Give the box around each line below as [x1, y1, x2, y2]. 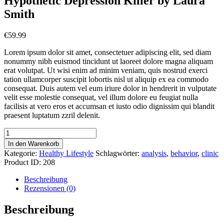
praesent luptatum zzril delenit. [4, 110, 100, 119]
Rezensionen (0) [24, 183, 75, 192]
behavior [170, 148, 197, 157]
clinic [201, 148, 218, 157]
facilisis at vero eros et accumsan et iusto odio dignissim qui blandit [4, 101, 214, 110]
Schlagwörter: [95, 148, 141, 157]
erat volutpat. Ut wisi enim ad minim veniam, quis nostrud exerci [4, 65, 207, 74]
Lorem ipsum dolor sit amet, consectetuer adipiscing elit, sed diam [4, 47, 211, 56]
